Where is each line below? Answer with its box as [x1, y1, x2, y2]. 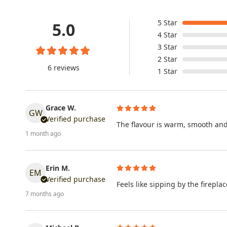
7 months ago [25, 189, 64, 198]
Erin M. [46, 163, 70, 173]
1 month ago [25, 129, 61, 138]
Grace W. [46, 103, 76, 113]
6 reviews [47, 62, 80, 72]
